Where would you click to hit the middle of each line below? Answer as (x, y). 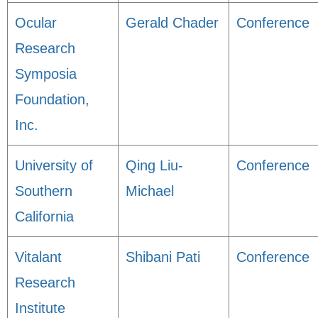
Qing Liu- (154, 165)
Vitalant (38, 257)
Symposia (46, 74)
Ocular (36, 23)
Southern (44, 191)
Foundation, (52, 99)
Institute (40, 308)
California (44, 216)
